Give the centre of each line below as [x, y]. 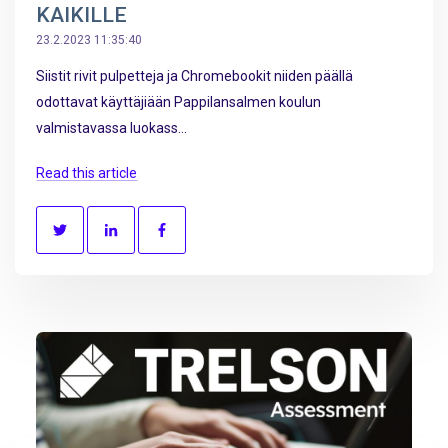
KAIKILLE [81, 14]
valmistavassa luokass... [111, 127]
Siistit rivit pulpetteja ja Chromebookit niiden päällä [194, 75]
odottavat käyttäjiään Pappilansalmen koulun [178, 101]
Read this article [86, 173]
